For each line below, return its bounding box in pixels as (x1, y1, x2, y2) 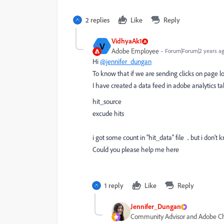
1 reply (104, 181, 123, 190)
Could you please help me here (92, 145, 180, 154)
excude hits (92, 109, 124, 118)
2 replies (85, 15, 109, 24)
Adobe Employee (111, 46, 159, 56)
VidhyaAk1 (111, 36, 142, 45)
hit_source (92, 97, 121, 106)
